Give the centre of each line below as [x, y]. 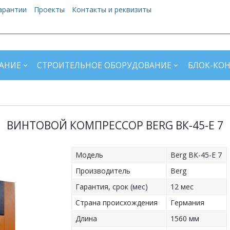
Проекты [49, 9]
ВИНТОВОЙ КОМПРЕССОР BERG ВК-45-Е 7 [115, 126]
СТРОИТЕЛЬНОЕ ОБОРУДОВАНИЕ [104, 65]
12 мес [182, 187]
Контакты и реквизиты [111, 9]
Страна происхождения [117, 203]
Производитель [103, 171]
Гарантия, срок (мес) [112, 187]
